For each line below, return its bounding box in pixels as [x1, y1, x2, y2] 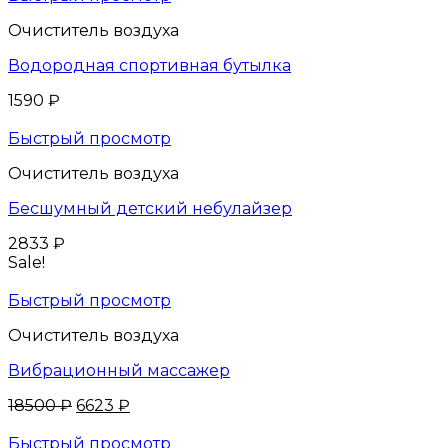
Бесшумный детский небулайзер [8, 198, 292, 218]
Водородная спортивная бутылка [8, 55, 291, 75]
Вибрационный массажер [8, 360, 230, 380]
